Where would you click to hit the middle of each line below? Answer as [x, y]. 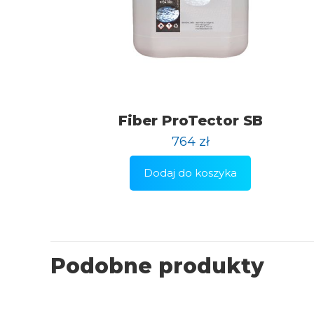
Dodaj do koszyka [191, 172]
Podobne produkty [157, 266]
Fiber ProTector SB [190, 120]
